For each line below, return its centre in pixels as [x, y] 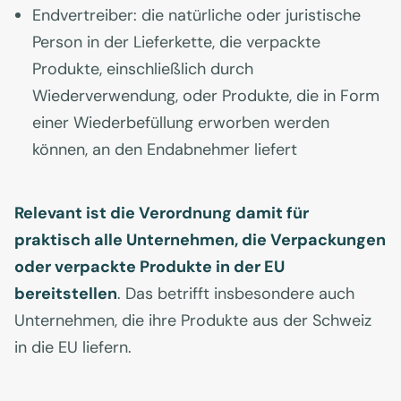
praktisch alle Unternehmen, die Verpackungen [200, 240]
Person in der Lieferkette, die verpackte [176, 43]
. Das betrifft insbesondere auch [236, 294]
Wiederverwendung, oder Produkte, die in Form [206, 96]
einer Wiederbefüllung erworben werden [181, 123]
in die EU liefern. [73, 348]
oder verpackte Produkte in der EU [149, 267]
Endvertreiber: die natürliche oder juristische [196, 16]
